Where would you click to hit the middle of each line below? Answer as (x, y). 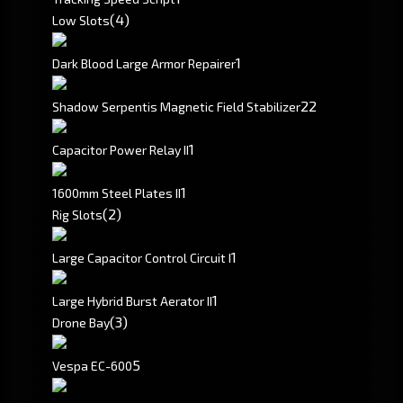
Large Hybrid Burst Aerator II (132, 301)
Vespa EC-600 (92, 366)
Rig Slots (77, 215)
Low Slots (81, 21)
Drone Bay (81, 323)
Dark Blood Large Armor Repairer (144, 64)
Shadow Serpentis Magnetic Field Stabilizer (176, 107)
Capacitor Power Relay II (121, 150)
